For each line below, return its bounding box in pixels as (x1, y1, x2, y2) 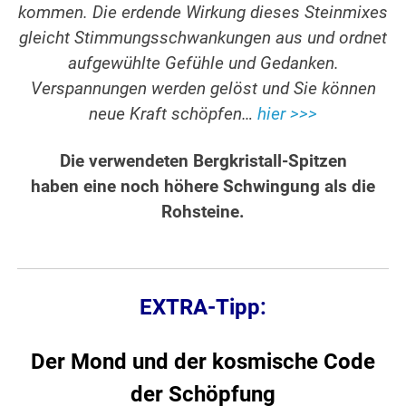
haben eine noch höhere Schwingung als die (31, 177, 375, 198)
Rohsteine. (161, 202, 245, 223)
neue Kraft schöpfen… (89, 104, 257, 125)
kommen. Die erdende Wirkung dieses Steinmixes (18, 3, 388, 24)
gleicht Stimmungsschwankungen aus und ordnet (19, 28, 387, 49)
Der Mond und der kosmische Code (31, 349, 375, 375)
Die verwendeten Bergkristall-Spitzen (59, 151, 347, 172)
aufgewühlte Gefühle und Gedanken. (67, 53, 339, 74)
